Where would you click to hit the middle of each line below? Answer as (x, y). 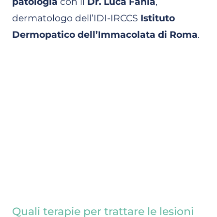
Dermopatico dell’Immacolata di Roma (105, 34)
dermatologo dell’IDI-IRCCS (76, 18)
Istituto (158, 18)
